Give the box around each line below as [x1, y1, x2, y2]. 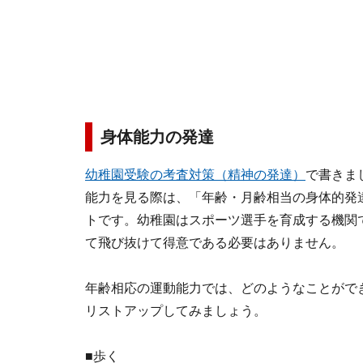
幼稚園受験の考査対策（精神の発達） [85, 168, 305, 181]
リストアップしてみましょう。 [85, 304, 267, 318]
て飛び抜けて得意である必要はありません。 [85, 236, 344, 250]
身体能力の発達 [100, 128, 214, 146]
